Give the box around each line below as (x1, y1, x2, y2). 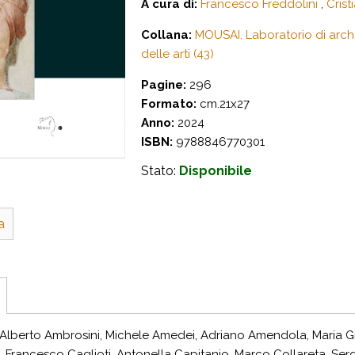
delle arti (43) (141, 47, 214, 61)
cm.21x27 (197, 97, 250, 111)
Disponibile (179, 163, 252, 178)
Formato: (141, 97, 197, 111)
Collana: (141, 28, 192, 42)
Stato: (141, 163, 179, 178)
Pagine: (141, 78, 186, 92)
